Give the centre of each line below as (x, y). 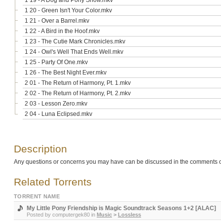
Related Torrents (53, 182)
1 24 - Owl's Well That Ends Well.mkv (74, 52)
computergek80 (71, 215)
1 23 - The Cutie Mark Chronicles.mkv (75, 41)
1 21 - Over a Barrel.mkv (57, 21)
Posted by (39, 215)
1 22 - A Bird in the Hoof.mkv (62, 31)
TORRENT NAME (37, 196)
